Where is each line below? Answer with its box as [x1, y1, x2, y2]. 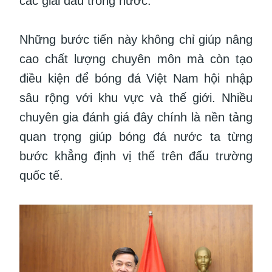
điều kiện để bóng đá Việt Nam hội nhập [19, 71, 253, 85]
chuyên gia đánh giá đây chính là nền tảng [19, 110, 253, 124]
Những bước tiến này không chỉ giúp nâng [19, 32, 253, 46]
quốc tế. [19, 168, 63, 182]
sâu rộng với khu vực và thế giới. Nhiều [19, 90, 253, 104]
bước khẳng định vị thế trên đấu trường [19, 149, 253, 163]
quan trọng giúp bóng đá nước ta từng [19, 129, 253, 143]
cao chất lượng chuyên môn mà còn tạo [19, 52, 253, 66]
